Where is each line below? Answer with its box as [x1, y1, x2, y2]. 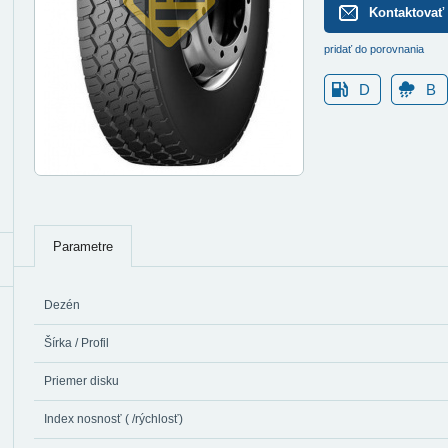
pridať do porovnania [324, 43, 424, 55]
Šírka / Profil [44, 336, 109, 350]
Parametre [53, 239, 113, 254]
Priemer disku [44, 374, 119, 388]
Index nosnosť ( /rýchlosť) [44, 412, 183, 426]
